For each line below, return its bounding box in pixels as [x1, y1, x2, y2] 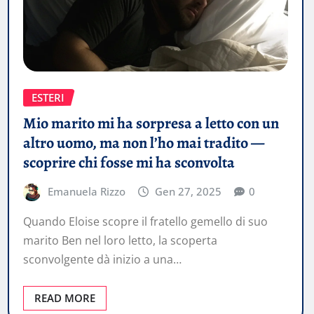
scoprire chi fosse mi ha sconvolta [23, 151, 235, 173]
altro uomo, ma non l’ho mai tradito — [23, 132, 264, 153]
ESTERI [32, 90, 64, 104]
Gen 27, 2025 [155, 184, 222, 198]
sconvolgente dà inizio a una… [23, 252, 182, 268]
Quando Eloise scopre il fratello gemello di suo [23, 214, 268, 230]
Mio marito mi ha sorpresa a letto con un [23, 112, 279, 134]
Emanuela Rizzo [47, 184, 125, 198]
